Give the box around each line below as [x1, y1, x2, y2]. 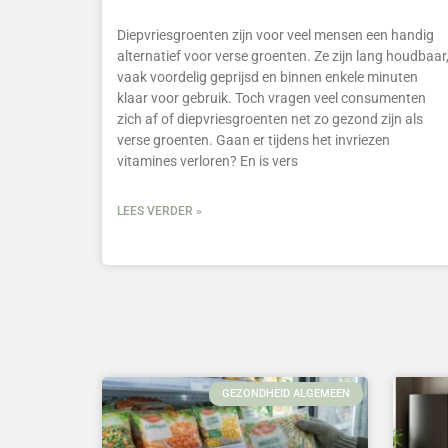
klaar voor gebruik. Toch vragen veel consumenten [117, 89, 426, 106]
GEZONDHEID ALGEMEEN [222, 387, 351, 401]
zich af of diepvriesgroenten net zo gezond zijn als [117, 110, 423, 127]
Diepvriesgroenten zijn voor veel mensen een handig [117, 26, 434, 43]
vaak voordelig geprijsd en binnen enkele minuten [117, 68, 418, 85]
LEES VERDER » [117, 203, 202, 218]
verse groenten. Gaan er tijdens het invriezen [117, 131, 390, 148]
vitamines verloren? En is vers [117, 152, 298, 169]
